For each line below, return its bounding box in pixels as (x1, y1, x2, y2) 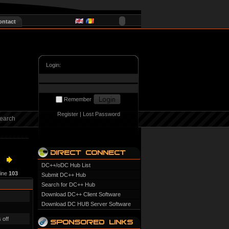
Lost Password (82, 111, 120, 117)
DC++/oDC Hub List (41, 162, 90, 168)
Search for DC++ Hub (41, 181, 95, 188)
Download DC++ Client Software (41, 191, 121, 197)
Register (57, 111, 78, 117)
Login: (46, 62, 61, 68)
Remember (62, 96, 91, 102)
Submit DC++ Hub (41, 172, 86, 178)
